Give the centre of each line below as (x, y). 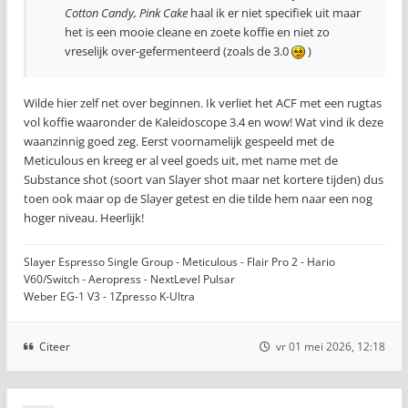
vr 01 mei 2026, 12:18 (331, 347)
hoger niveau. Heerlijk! (84, 218)
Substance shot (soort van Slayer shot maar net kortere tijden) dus (204, 179)
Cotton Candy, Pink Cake (126, 13)
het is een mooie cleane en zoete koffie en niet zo (197, 32)
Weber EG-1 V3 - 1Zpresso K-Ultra (109, 296)
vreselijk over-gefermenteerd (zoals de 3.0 (178, 51)
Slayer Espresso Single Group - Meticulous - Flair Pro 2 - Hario (179, 262)
